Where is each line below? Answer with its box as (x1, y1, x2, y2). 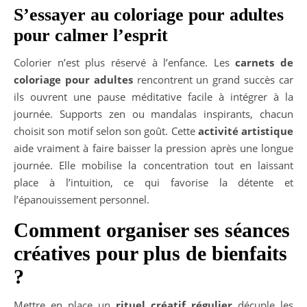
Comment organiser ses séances (14, 218, 290, 241)
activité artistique (197, 123, 293, 138)
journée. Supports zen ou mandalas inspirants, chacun (14, 106, 293, 121)
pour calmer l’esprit (14, 25, 168, 45)
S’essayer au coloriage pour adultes (14, 4, 284, 25)
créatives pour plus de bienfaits (14, 241, 287, 265)
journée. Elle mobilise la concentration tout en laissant (14, 158, 293, 172)
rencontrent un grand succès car (132, 72, 294, 86)
